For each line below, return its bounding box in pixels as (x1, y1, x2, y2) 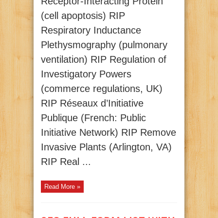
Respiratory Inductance (41, 25, 141, 36)
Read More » (44, 183, 80, 191)
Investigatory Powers (41, 69, 131, 80)
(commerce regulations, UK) (41, 83, 163, 94)
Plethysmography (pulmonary (41, 39, 167, 51)
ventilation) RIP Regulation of (41, 54, 166, 65)
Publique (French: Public (41, 112, 146, 124)
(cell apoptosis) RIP (41, 10, 125, 21)
